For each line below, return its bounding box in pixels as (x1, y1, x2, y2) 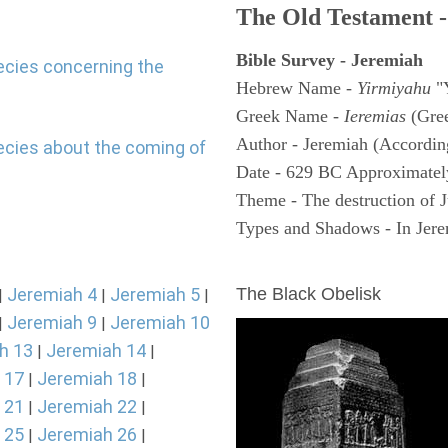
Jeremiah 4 (7, 284, 97, 305)
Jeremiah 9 (7, 312, 97, 333)
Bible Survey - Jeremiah (236, 50, 423, 70)
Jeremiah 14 (46, 340, 146, 361)
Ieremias (344, 106, 406, 126)
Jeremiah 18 (37, 368, 137, 389)
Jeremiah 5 (110, 284, 200, 305)
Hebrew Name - (236, 78, 357, 98)
